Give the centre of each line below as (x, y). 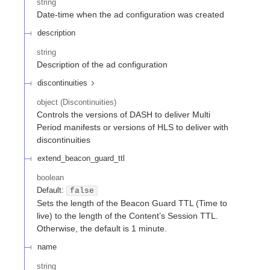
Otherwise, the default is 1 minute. (102, 228)
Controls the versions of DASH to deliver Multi (124, 115)
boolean (50, 178)
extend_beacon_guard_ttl (81, 158)
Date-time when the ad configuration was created (130, 15)
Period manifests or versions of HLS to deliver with (133, 127)
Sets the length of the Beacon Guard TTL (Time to (132, 203)
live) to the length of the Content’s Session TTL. (127, 215)
